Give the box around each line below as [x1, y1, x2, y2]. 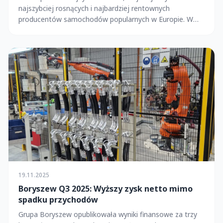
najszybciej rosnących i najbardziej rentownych [18, 3, 170, 13]
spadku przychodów [18, 194, 98, 205]
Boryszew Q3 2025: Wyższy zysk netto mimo [18, 183, 193, 194]
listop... [18, 25, 41, 35]
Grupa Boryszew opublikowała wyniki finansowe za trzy [18, 209, 197, 219]
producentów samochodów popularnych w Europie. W [18, 14, 193, 24]
